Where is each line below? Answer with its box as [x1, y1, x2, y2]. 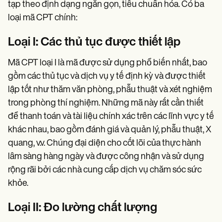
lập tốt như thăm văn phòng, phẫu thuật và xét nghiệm [8, 85, 212, 95]
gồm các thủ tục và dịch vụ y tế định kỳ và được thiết [8, 71, 206, 81]
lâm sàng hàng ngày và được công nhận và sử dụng [8, 152, 204, 162]
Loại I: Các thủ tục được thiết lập [8, 36, 180, 49]
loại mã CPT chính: [8, 13, 77, 23]
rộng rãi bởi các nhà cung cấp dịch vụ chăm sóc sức [8, 165, 202, 175]
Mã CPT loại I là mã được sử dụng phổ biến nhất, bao [8, 58, 207, 68]
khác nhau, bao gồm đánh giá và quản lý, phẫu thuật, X [8, 125, 212, 135]
